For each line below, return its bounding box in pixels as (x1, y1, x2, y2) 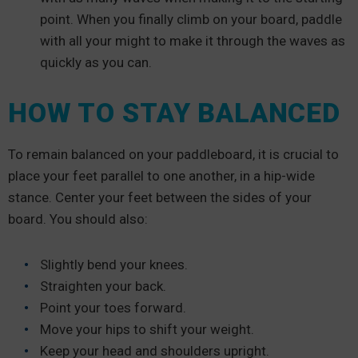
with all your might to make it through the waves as (40, 32, 345, 49)
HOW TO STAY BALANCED (8, 96, 340, 129)
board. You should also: (8, 210, 148, 227)
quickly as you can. (40, 54, 155, 70)
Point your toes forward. (40, 299, 186, 316)
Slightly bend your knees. (40, 256, 188, 272)
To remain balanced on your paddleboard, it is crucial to (8, 145, 339, 162)
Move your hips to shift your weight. (40, 320, 254, 337)
